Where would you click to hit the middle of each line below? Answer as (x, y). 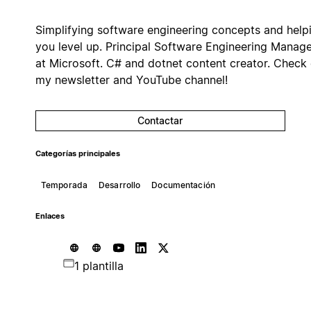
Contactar (160, 120)
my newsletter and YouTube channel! (131, 79)
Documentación (183, 185)
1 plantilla (99, 266)
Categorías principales (77, 153)
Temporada (64, 185)
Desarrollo (120, 185)
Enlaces (50, 216)
